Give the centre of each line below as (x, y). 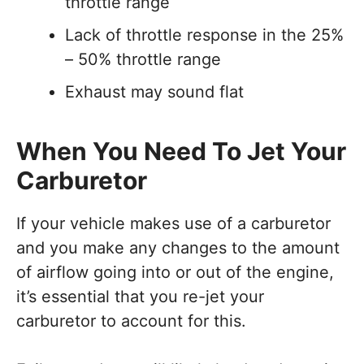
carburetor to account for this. (136, 321)
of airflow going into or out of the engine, (175, 272)
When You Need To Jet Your (181, 151)
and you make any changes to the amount (178, 247)
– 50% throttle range (143, 59)
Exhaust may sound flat (154, 91)
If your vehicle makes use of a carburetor (173, 223)
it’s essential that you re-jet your (140, 296)
